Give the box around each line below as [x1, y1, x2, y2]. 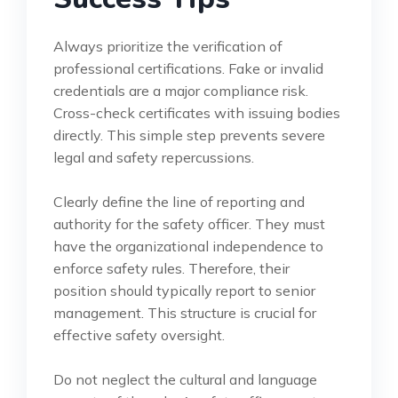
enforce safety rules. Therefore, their [53, 259, 290, 277]
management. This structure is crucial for [53, 303, 316, 322]
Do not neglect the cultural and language [53, 370, 317, 388]
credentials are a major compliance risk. [53, 81, 308, 99]
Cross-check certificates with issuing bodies [53, 103, 340, 122]
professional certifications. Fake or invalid [53, 59, 323, 77]
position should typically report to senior [53, 281, 315, 299]
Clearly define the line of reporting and [53, 192, 305, 211]
